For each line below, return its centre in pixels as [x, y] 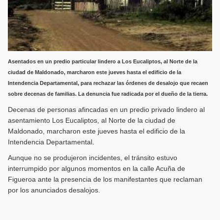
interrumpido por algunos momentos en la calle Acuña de [96, 168]
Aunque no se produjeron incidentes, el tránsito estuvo [92, 157]
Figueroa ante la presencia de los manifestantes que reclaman [105, 179]
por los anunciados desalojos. [54, 190]
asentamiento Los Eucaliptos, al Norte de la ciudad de [91, 120]
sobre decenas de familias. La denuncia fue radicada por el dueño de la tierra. [108, 94]
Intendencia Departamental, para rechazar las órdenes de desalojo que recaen [108, 83]
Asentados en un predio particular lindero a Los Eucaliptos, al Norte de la [102, 61]
